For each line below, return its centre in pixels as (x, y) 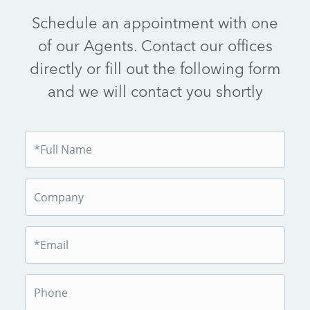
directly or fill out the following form (155, 68)
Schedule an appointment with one (155, 22)
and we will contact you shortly (155, 91)
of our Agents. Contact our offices (155, 45)
